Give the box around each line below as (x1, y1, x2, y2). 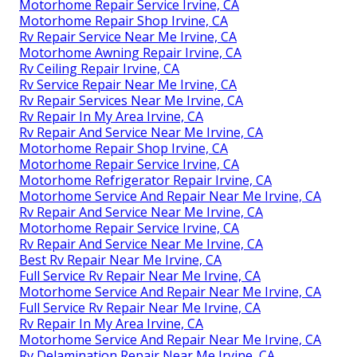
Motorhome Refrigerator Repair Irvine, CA (19, 171, 272, 190)
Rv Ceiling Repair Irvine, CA (19, 60, 179, 78)
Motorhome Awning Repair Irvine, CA (19, 44, 241, 62)
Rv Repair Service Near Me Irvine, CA (19, 28, 237, 46)
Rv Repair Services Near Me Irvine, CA (19, 92, 243, 110)
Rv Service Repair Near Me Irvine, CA (19, 76, 237, 94)
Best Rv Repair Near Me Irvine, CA (19, 251, 222, 269)
